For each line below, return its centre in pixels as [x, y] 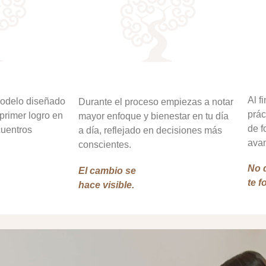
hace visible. [106, 185]
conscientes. [105, 145]
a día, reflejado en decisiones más [150, 131]
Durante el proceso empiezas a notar [156, 102]
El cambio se [107, 170]
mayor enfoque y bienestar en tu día [153, 116]
